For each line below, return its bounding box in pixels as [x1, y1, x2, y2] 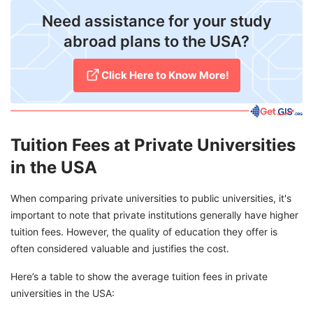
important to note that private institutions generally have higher [10, 208, 298, 221]
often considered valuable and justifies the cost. [10, 242, 229, 254]
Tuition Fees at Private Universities [10, 134, 296, 155]
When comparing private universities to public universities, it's [10, 191, 291, 204]
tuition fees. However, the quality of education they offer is [10, 225, 277, 238]
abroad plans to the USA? [64, 32, 249, 51]
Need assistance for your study [41, 12, 272, 31]
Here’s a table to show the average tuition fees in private [10, 270, 268, 282]
